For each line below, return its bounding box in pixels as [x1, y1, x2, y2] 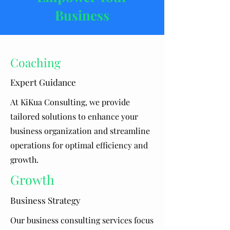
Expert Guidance [10, 76, 76, 88]
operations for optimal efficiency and [10, 140, 148, 150]
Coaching [10, 54, 61, 70]
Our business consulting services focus [10, 215, 154, 225]
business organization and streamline [10, 125, 150, 136]
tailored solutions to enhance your [10, 111, 138, 122]
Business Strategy [10, 195, 81, 206]
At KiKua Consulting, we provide [10, 97, 130, 107]
